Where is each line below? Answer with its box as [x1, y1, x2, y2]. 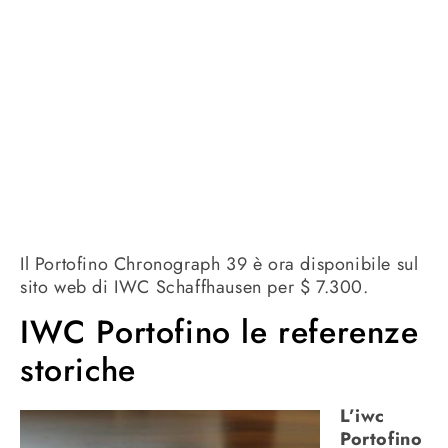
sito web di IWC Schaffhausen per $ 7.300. [20, 273, 369, 300]
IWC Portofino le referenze [20, 309, 419, 356]
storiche [20, 347, 136, 394]
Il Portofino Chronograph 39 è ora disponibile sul [20, 250, 419, 277]
